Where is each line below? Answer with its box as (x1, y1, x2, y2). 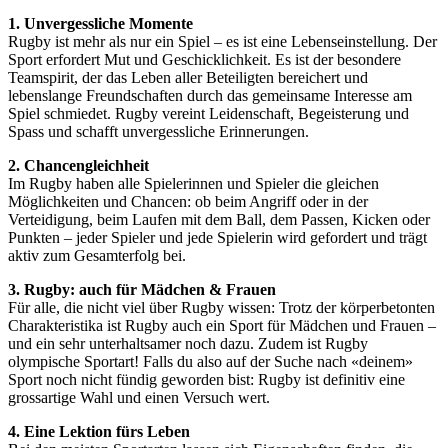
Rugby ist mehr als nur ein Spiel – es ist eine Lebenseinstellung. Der (8, 32, 437, 50)
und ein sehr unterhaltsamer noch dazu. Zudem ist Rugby (8, 334, 368, 352)
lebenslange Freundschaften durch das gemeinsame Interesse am (8, 86, 412, 104)
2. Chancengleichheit (8, 156, 149, 174)
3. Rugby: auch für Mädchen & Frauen (8, 280, 276, 298)
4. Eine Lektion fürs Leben (8, 422, 190, 440)
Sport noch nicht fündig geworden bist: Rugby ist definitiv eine (8, 370, 405, 388)
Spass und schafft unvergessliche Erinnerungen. (8, 122, 309, 140)
